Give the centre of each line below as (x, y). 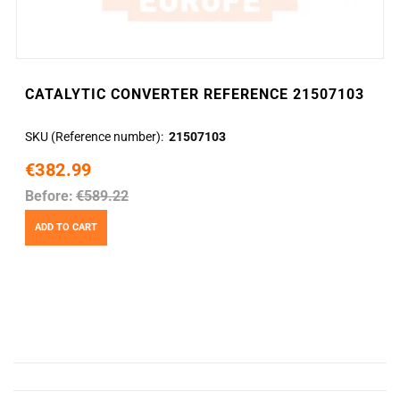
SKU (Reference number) (93, 137)
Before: (49, 196)
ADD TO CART (66, 227)
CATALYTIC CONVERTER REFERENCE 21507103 (195, 95)
